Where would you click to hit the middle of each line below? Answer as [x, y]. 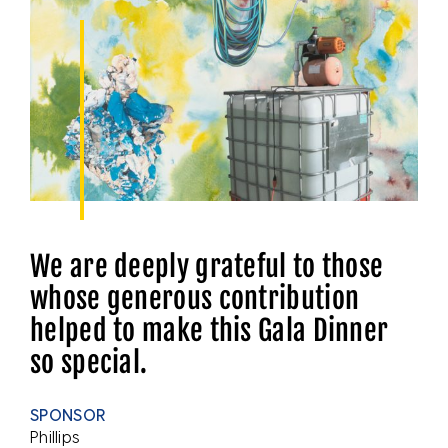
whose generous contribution [195, 298]
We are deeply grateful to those [207, 266]
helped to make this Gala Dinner [209, 330]
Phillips [55, 436]
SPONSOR [68, 414]
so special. [89, 362]
